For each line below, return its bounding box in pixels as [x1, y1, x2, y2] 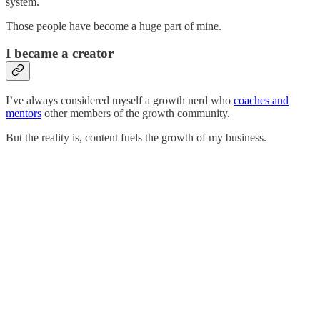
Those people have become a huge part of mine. [6, 19, 221, 32]
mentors [6, 106, 41, 119]
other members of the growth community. [41, 106, 230, 119]
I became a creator [6, 46, 114, 61]
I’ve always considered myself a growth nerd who [6, 94, 234, 106]
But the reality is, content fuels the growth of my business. [6, 131, 266, 144]
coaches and [234, 94, 289, 106]
